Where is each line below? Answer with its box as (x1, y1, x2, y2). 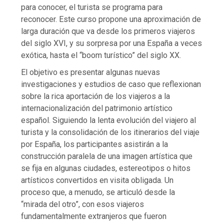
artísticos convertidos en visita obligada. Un (21, 175, 174, 185)
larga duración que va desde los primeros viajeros (21, 26, 195, 36)
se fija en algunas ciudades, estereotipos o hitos (21, 163, 191, 173)
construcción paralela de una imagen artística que (21, 151, 193, 161)
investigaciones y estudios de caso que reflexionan (21, 79, 201, 89)
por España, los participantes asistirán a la (21, 139, 168, 149)
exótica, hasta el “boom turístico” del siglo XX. (21, 50, 181, 60)
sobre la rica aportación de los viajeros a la (21, 91, 170, 101)
